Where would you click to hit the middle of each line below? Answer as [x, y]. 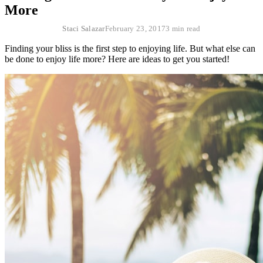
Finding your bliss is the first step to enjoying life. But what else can [130, 48]
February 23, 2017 [135, 28]
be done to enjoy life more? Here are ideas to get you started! [117, 59]
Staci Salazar [84, 28]
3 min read [183, 28]
